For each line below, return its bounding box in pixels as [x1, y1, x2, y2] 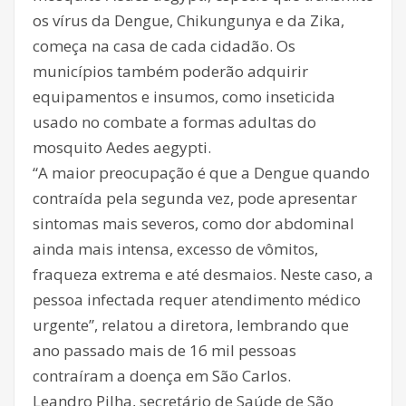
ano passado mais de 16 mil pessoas [33, 340, 296, 362]
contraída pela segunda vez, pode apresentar [33, 188, 357, 209]
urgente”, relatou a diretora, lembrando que [33, 314, 349, 336]
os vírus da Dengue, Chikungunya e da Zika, [33, 10, 344, 32]
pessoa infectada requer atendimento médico [33, 289, 361, 311]
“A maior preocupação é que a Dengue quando [33, 162, 370, 184]
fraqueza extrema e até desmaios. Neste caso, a [33, 264, 373, 285]
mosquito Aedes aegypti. [33, 137, 211, 159]
